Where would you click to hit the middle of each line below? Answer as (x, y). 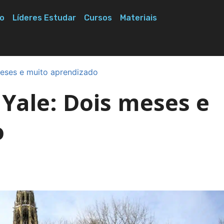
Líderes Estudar (44, 18)
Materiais (138, 18)
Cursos (98, 18)
